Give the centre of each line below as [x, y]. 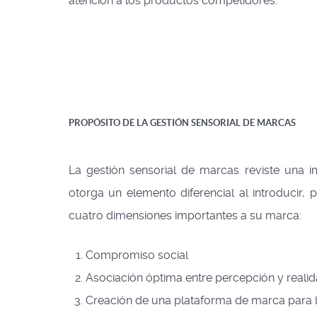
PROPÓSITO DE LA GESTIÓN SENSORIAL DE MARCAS [182, 122]
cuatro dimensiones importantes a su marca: [185, 215]
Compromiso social [137, 255]
